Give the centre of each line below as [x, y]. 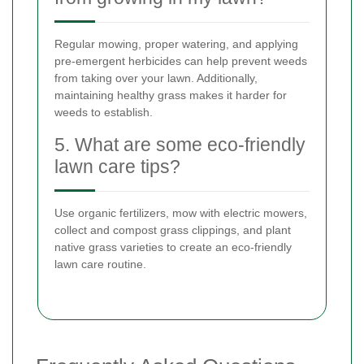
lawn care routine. [100, 264]
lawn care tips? [117, 167]
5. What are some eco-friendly [180, 145]
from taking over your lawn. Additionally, [156, 78]
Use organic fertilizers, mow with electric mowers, [181, 213]
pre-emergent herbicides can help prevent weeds [181, 61]
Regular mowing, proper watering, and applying [176, 44]
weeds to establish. [104, 113]
